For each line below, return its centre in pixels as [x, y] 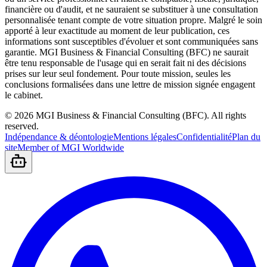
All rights [229, 115]
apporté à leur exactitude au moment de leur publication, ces [117, 30]
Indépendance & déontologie [59, 136]
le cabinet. [24, 95]
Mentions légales [145, 136]
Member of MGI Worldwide [71, 147]
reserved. [22, 126]
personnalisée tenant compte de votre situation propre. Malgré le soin [133, 20]
